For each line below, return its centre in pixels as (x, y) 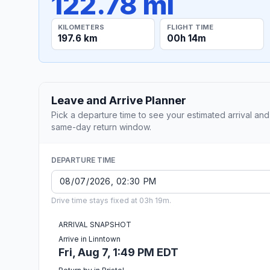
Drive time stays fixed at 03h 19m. (111, 200)
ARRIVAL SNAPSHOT (95, 224)
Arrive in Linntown (89, 239)
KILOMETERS (81, 27)
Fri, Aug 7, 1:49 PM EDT (118, 252)
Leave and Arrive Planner (119, 100)
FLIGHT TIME (190, 27)
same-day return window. (101, 127)
